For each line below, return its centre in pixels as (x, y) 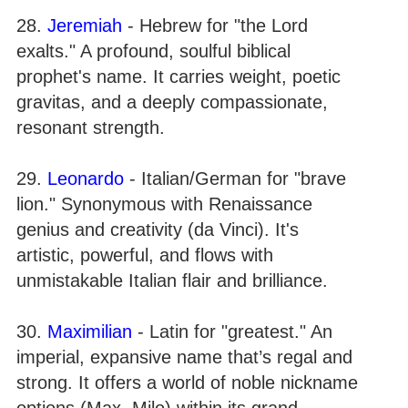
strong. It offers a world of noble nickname (187, 382)
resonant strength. (91, 127)
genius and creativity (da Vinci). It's (158, 229)
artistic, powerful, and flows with (145, 255)
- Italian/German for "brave (235, 178)
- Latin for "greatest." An (232, 331)
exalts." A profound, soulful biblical (153, 51)
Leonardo (86, 178)
